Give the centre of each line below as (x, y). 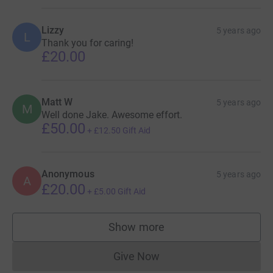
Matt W (57, 102)
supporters (163, 233)
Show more (136, 227)
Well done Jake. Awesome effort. (112, 115)
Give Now (136, 256)
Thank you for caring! (87, 43)
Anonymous (68, 174)
